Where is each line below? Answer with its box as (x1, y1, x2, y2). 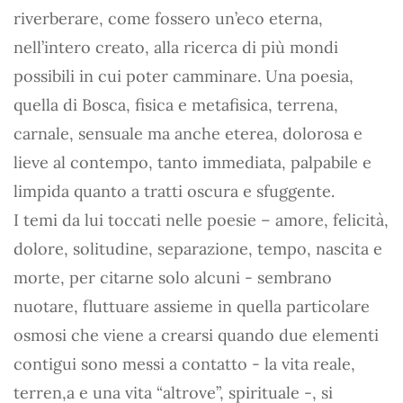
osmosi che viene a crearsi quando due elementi (13, 325, 379, 345)
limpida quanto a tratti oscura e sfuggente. (13, 181, 335, 201)
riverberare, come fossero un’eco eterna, (13, 8, 323, 29)
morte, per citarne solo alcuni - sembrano (13, 267, 332, 288)
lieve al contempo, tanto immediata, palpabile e (13, 152, 372, 173)
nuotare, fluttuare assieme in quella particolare (13, 296, 370, 317)
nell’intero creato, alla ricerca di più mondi (13, 37, 338, 58)
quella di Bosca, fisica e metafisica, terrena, (13, 94, 338, 115)
